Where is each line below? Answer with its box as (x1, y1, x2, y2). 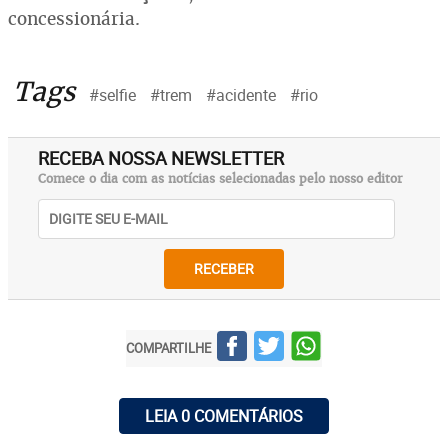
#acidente (206, 83, 276, 106)
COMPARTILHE (126, 339, 211, 358)
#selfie (89, 83, 136, 106)
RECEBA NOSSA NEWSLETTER (38, 145, 284, 170)
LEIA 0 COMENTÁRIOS (145, 404, 303, 427)
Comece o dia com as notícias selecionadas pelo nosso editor (38, 170, 403, 187)
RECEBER (194, 259, 254, 279)
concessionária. (8, 6, 140, 30)
